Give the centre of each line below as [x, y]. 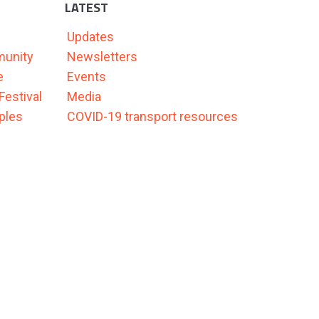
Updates [90, 37]
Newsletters [102, 57]
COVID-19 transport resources [152, 116]
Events [87, 77]
